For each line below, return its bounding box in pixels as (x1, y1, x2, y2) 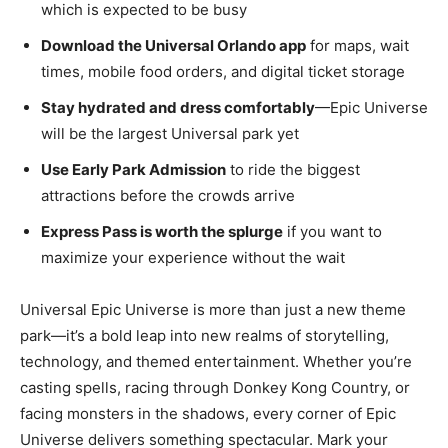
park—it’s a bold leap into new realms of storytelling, (20, 325, 389, 345)
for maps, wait (306, 35, 409, 55)
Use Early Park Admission (41, 159, 226, 179)
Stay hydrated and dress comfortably (41, 97, 315, 117)
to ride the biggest (226, 159, 360, 179)
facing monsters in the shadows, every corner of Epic (20, 403, 396, 423)
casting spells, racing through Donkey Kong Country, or (20, 377, 410, 397)
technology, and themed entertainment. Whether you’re (20, 351, 412, 371)
